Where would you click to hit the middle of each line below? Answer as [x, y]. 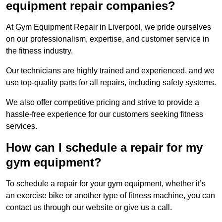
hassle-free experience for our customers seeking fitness [105, 114]
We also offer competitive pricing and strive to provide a [103, 103]
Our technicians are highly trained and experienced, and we [110, 71]
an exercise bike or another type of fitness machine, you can [111, 196]
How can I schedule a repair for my [104, 148]
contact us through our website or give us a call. [89, 208]
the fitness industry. [39, 51]
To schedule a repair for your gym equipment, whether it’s [106, 184]
